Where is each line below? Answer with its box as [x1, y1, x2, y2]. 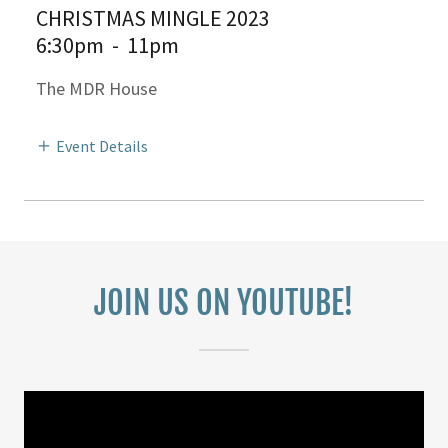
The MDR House [36, 76, 157, 100]
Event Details [56, 135, 148, 156]
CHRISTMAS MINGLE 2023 [36, 3, 270, 32]
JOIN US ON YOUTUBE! [94, 282, 354, 323]
